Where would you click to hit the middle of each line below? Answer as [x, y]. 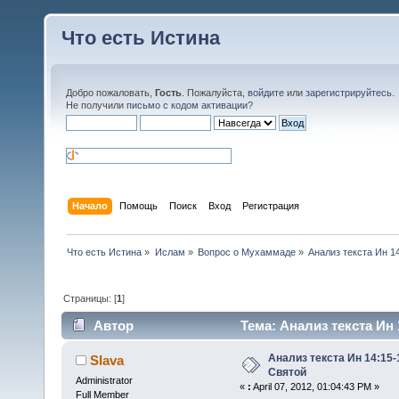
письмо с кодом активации [187, 105]
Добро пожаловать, [110, 93]
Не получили [96, 105]
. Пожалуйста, [215, 93]
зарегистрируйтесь [349, 93]
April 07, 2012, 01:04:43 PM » [315, 387]
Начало [90, 205]
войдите [266, 93]
